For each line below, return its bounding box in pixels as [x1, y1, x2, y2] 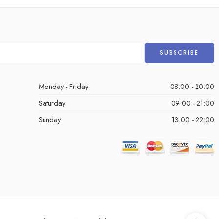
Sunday [38, 114, 61, 125]
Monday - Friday [38, 81, 88, 91]
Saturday [38, 97, 65, 108]
